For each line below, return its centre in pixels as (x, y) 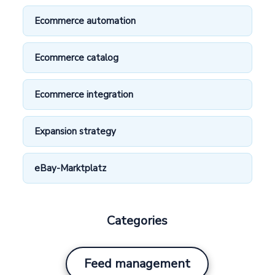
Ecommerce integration (84, 94)
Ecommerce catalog (77, 57)
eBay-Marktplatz (71, 168)
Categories (137, 221)
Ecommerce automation (85, 21)
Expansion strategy (76, 131)
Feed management (137, 264)
